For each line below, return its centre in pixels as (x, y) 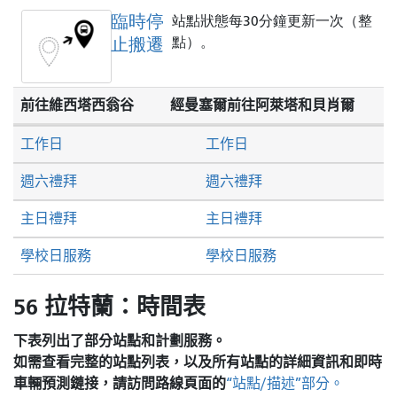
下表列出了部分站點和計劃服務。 (120, 340)
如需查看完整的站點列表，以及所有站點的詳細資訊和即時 (198, 362)
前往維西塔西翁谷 (77, 105)
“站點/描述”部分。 (285, 383)
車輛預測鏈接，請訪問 (84, 383)
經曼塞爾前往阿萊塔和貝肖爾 (262, 105)
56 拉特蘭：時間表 (109, 307)
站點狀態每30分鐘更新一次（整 (272, 21)
